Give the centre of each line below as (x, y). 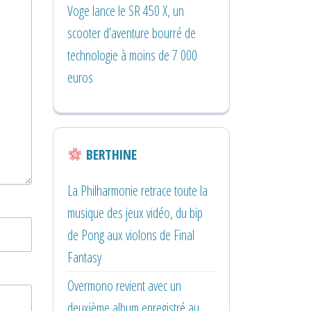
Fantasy (84, 257)
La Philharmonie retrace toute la (137, 190)
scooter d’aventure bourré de (132, 33)
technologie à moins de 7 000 (132, 55)
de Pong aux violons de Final (131, 235)
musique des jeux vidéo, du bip (135, 212)
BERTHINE (110, 154)
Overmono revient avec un (124, 285)
